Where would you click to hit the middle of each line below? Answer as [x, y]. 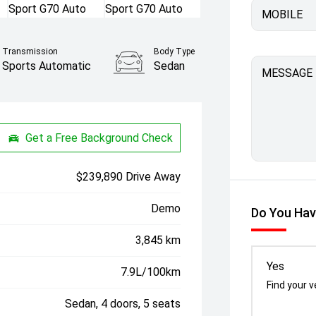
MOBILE [282, 14]
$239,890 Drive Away [129, 177]
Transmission [30, 51]
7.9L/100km [151, 272]
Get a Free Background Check [99, 138]
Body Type [175, 51]
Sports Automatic [47, 66]
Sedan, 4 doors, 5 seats [123, 304]
